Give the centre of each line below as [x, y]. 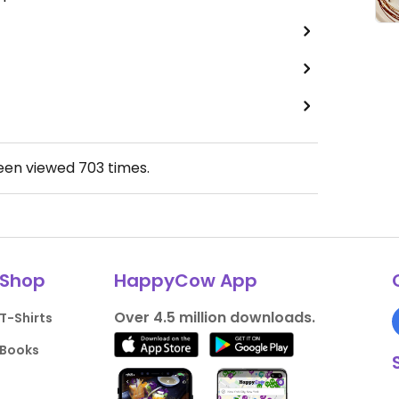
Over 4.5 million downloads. [214, 318]
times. [127, 168]
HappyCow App [185, 281]
